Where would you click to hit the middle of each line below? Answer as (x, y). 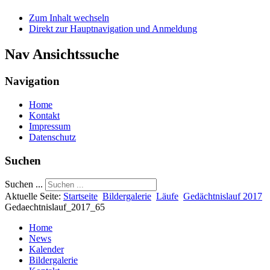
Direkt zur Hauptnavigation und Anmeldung (113, 29)
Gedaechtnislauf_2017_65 (55, 207)
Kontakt (44, 115)
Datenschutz (52, 137)
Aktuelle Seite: (34, 196)
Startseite (80, 196)
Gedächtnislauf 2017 (223, 196)
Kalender (46, 250)
